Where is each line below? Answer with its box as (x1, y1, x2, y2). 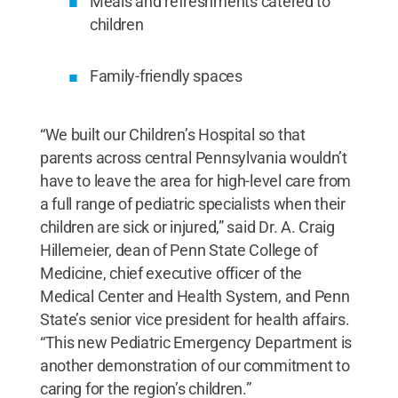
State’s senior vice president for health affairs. (39, 309, 350, 329)
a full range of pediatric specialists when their (39, 194, 346, 213)
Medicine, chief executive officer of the (39, 263, 302, 283)
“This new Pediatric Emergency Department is (39, 332, 353, 352)
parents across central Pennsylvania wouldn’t (39, 147, 347, 167)
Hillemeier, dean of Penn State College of (39, 240, 318, 259)
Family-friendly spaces (89, 66, 243, 85)
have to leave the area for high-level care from (39, 171, 352, 190)
